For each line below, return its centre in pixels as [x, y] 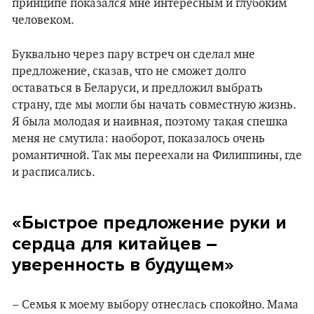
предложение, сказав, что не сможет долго [129, 71]
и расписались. [54, 172]
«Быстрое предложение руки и [149, 223]
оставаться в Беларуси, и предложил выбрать [137, 88]
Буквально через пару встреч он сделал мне [134, 55]
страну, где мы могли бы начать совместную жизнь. [154, 105]
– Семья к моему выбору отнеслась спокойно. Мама [155, 305]
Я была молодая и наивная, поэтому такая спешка [150, 122]
